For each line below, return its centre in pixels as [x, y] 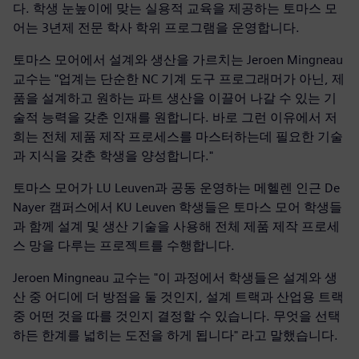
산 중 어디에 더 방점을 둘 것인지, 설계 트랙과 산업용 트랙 [178, 296]
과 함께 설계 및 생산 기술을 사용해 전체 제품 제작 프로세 [176, 226]
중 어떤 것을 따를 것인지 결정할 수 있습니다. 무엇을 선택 [177, 316]
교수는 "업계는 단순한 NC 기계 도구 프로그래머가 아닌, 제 [179, 79]
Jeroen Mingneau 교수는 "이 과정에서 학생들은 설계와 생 [175, 277]
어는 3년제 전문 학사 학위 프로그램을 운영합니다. [156, 27]
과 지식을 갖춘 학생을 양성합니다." [113, 155]
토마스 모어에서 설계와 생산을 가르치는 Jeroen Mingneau [178, 59]
